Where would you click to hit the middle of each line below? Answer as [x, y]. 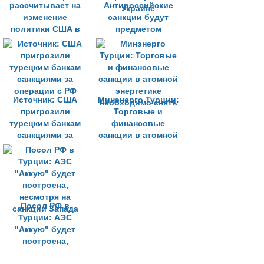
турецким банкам [45, 123]
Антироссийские [138, 6]
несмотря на [45, 253]
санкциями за [45, 135]
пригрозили [45, 112]
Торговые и [138, 112]
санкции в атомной [138, 135]
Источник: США [45, 100]
